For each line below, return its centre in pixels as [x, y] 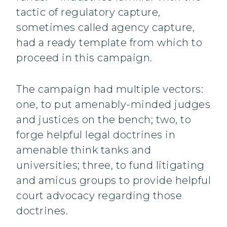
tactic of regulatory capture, [88, 12]
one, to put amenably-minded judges [113, 105]
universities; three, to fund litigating [110, 165]
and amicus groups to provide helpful [113, 181]
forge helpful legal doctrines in [96, 135]
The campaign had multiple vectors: [110, 89]
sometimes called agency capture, [105, 28]
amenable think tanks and [84, 150]
